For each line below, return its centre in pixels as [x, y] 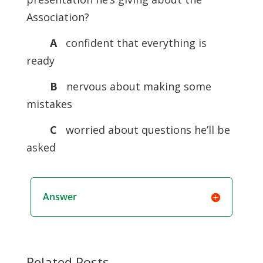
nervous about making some [137, 86]
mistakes [49, 104]
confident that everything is [133, 43]
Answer [60, 197]
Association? [58, 17]
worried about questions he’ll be [146, 130]
